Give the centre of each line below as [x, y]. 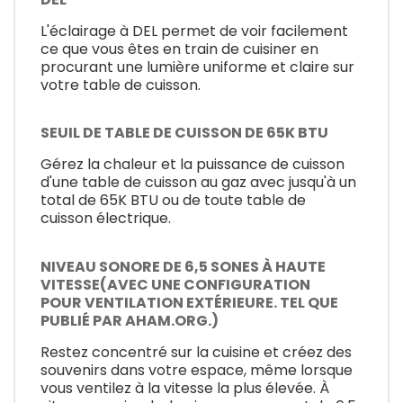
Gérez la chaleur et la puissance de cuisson [193, 165]
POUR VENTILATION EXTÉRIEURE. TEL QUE [189, 302]
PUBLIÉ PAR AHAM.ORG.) [130, 320]
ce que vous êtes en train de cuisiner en [179, 49]
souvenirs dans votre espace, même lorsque [197, 370]
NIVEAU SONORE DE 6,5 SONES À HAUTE [183, 266]
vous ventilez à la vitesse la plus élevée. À [185, 388]
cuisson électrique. [106, 219]
